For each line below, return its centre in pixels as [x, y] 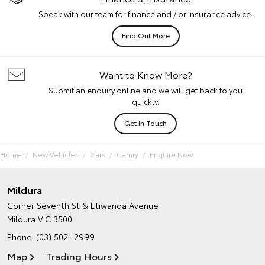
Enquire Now [171, 154]
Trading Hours [79, 256]
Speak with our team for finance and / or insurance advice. [146, 14]
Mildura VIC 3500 [40, 219]
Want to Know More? [146, 74]
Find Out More [146, 35]
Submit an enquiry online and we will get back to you [146, 90]
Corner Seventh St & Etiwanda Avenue [83, 205]
